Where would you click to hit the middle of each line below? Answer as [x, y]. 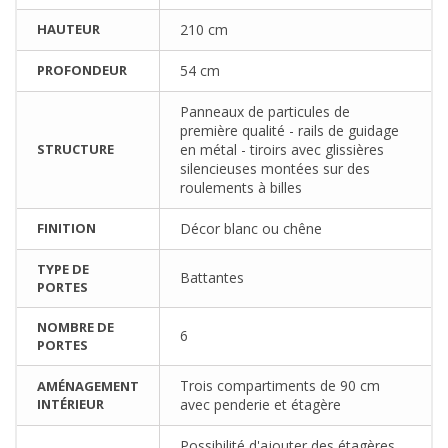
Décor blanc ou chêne [251, 228]
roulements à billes [241, 187]
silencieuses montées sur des [275, 168]
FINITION [66, 227]
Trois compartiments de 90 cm [280, 385]
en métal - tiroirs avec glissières [282, 149]
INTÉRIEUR [70, 403]
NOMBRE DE [75, 326]
